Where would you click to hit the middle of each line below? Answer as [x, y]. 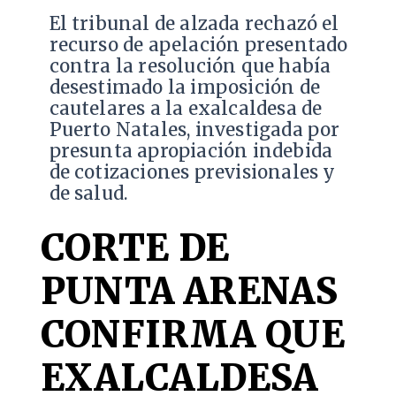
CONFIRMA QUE [193, 334]
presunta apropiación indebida [191, 152]
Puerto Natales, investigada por [194, 130]
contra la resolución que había [190, 67]
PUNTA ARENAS [189, 290]
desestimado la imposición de [184, 88]
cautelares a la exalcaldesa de [186, 109]
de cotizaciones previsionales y [192, 173]
